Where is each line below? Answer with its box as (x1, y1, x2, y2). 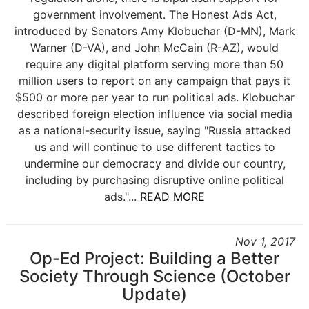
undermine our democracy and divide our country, (23, 157, 286, 170)
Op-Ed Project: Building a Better (30, 248, 279, 268)
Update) (122, 284, 187, 304)
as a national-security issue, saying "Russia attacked (18, 123, 291, 137)
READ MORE (140, 190, 205, 203)
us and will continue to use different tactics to (34, 140, 275, 154)
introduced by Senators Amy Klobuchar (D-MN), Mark (14, 24, 295, 38)
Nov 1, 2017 (235, 235, 295, 248)
